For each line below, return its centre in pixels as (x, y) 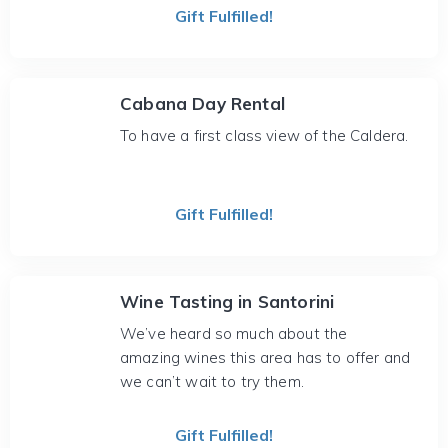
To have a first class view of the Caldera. (264, 135)
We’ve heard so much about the (234, 333)
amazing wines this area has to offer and (265, 357)
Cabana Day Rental (202, 103)
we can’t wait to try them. (212, 381)
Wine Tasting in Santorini (227, 301)
